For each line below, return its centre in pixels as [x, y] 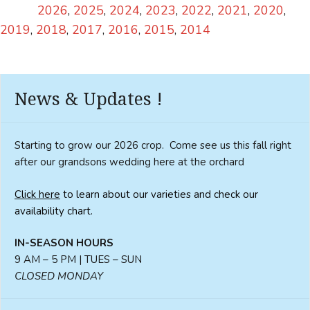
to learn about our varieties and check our [159, 194]
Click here [37, 194]
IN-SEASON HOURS [64, 243]
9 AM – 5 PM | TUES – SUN [78, 260]
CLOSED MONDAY [59, 276]
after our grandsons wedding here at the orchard [129, 162]
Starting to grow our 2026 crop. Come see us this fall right [153, 146]
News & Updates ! [89, 99]
